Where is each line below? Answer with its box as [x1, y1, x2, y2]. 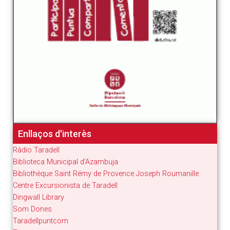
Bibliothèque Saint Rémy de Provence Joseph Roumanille [13, 169, 199, 178]
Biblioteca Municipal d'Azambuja [13, 157, 118, 166]
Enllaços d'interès [18, 128, 91, 139]
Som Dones [13, 204, 52, 214]
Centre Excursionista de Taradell [13, 181, 118, 190]
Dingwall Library [13, 193, 64, 202]
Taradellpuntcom [13, 216, 68, 225]
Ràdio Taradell [13, 145, 60, 155]
